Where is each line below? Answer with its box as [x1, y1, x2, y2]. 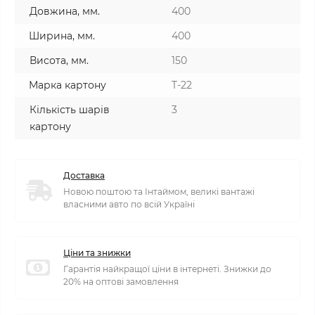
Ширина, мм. [29, 30, 95, 42]
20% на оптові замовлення [63, 276, 179, 287]
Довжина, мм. [30, 5, 100, 18]
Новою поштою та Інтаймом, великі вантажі [63, 186, 255, 197]
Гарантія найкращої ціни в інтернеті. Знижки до [63, 264, 271, 274]
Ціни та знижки [63, 247, 131, 258]
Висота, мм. [30, 54, 89, 67]
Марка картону [29, 79, 106, 91]
